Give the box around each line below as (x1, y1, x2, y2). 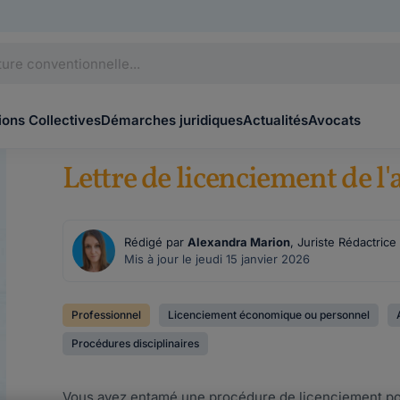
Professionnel (71, 308, 142, 321)
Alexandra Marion (187, 235, 291, 249)
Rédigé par (124, 235, 188, 249)
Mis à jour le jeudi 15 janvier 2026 (124, 252, 311, 266)
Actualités (243, 112, 308, 129)
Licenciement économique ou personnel (168, 308, 371, 321)
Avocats (308, 112, 361, 129)
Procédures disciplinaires (71, 337, 200, 350)
